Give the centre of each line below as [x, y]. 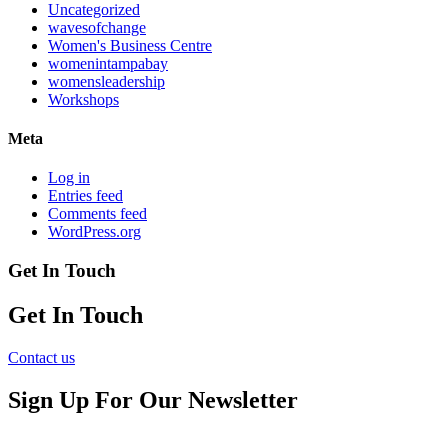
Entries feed [85, 196]
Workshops [83, 99]
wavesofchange [97, 27]
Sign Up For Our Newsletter [153, 399]
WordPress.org [94, 232]
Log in [69, 178]
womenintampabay [108, 63]
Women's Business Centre [130, 45]
